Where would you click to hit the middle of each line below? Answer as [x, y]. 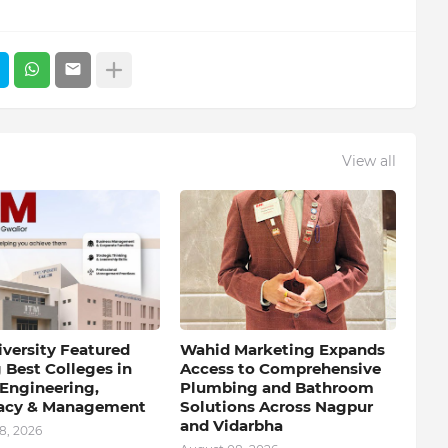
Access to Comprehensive [280, 368]
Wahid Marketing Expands [282, 349]
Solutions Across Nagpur [276, 406]
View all [368, 161]
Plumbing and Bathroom [276, 387]
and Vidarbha [231, 425]
